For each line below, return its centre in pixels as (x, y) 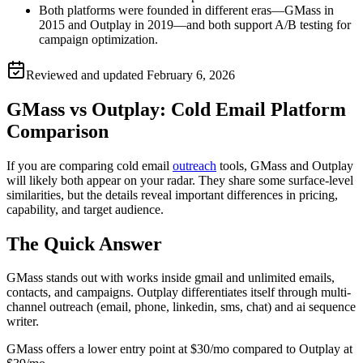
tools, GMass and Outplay (285, 165)
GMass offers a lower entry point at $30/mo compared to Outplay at (179, 349)
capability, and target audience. (85, 209)
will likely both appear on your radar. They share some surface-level (180, 180)
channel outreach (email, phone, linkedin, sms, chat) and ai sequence (181, 307)
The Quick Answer (84, 243)
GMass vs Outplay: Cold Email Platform (176, 109)
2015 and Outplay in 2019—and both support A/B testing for (195, 24)
